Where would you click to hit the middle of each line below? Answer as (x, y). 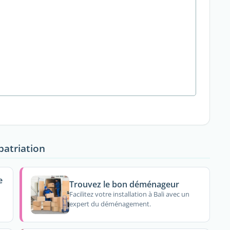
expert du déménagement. (110, 204)
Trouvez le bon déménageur (124, 184)
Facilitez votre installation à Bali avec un (130, 194)
